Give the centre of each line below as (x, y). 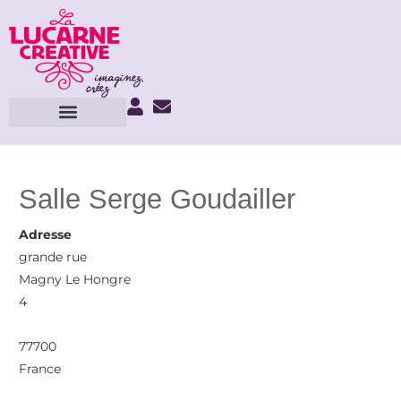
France (40, 369)
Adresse (46, 235)
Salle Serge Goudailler (158, 199)
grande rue (53, 257)
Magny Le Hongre (75, 280)
